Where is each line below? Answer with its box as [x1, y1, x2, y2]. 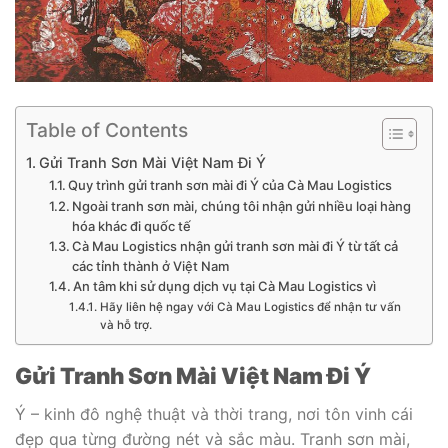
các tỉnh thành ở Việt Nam [72, 258, 230, 275]
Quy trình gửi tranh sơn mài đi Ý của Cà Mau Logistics [68, 177, 393, 194]
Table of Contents [26, 118, 188, 143]
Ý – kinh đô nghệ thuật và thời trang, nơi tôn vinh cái [15, 403, 413, 424]
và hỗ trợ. [99, 318, 152, 333]
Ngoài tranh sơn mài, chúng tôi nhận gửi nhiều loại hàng [72, 198, 412, 215]
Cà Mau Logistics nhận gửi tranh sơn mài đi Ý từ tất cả [72, 238, 399, 255]
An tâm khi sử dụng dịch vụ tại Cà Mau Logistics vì [73, 278, 377, 295]
